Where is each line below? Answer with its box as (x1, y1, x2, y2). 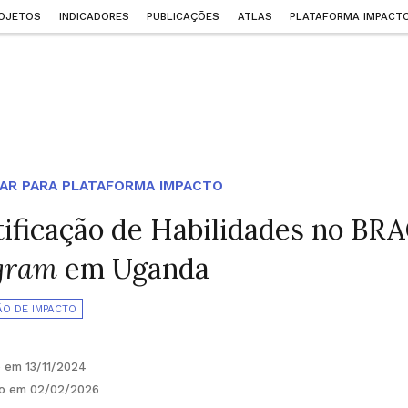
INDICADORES (58, 10, 129, 24)
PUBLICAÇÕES (147, 10, 220, 24)
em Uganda (57, 250, 210, 287)
